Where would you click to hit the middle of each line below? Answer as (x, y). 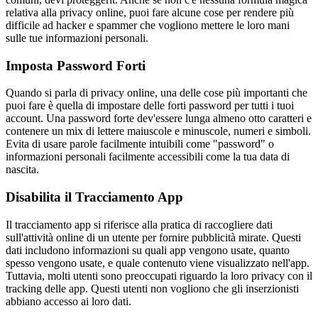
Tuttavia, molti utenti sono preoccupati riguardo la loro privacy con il (159, 275)
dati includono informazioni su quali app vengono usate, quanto (148, 250)
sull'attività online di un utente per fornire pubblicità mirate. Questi (153, 237)
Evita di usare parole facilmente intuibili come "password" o (140, 144)
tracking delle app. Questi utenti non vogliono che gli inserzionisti (152, 288)
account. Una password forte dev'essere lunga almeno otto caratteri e (159, 119)
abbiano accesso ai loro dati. (68, 301)
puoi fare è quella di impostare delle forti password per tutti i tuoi (150, 106)
